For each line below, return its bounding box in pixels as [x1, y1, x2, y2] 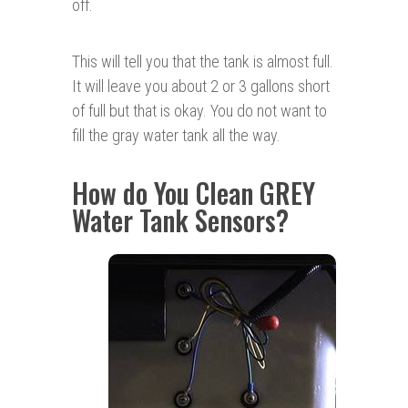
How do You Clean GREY [72, 172, 315, 214]
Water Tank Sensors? [72, 199, 289, 241]
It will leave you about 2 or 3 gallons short [72, 76, 330, 97]
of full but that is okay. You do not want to [72, 101, 327, 121]
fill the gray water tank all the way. [72, 126, 280, 146]
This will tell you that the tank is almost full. [72, 52, 333, 72]
